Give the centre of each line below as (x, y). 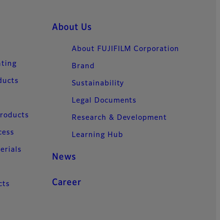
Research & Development (120, 118)
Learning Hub (97, 135)
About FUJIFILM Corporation (125, 49)
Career (67, 183)
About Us (72, 28)
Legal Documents (104, 101)
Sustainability (98, 84)
